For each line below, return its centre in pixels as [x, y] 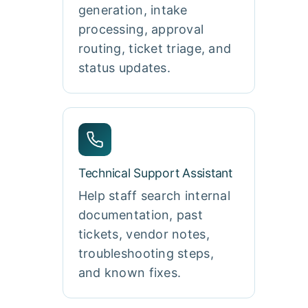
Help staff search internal [154, 195]
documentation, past [140, 214]
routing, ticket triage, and [155, 48]
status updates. [124, 67]
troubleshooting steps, [146, 253]
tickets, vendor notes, [144, 234]
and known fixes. [130, 272]
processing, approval [141, 29]
